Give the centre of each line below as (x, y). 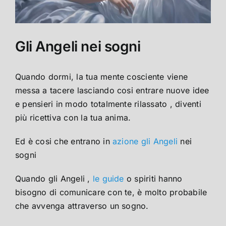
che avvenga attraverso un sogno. (82, 206)
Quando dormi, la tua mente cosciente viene (102, 77)
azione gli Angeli (145, 142)
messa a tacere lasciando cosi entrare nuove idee (112, 91)
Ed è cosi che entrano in (64, 142)
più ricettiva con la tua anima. (73, 118)
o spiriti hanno (153, 179)
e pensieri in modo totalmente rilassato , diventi (108, 104)
